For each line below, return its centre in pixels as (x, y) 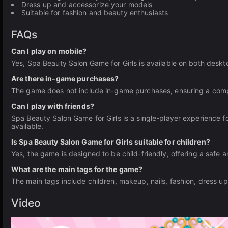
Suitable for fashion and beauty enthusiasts (95, 12)
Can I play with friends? (53, 106)
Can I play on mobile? (49, 51)
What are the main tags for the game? (77, 169)
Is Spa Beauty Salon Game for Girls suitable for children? (111, 142)
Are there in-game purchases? (65, 79)
